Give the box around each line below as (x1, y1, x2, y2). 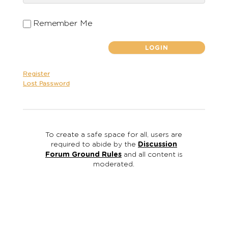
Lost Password (22, 80, 70, 87)
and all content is (121, 151, 183, 159)
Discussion (137, 141, 177, 149)
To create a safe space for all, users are (45, 131, 183, 139)
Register (22, 71, 50, 77)
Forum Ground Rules (45, 151, 122, 159)
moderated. (93, 161, 135, 168)
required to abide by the (50, 141, 138, 149)
